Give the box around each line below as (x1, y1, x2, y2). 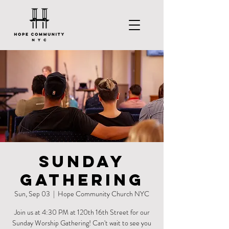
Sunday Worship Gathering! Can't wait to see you (12, 218, 151, 228)
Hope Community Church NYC (58, 189, 149, 199)
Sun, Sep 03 (14, 189, 50, 199)
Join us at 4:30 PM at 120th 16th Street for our (14, 207, 150, 217)
